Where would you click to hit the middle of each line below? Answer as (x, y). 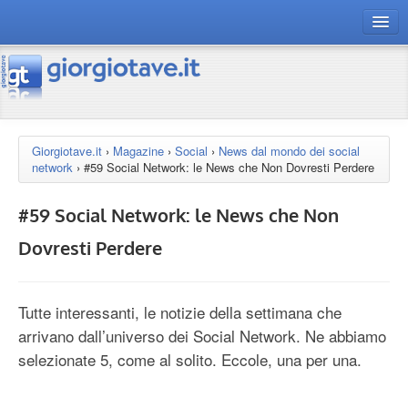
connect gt (48, 84)
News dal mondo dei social (289, 151)
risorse (40, 144)
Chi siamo (47, 174)
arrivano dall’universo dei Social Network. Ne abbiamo (202, 336)
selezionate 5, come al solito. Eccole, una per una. (190, 359)
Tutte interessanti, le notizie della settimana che (180, 312)
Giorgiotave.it (67, 151)
